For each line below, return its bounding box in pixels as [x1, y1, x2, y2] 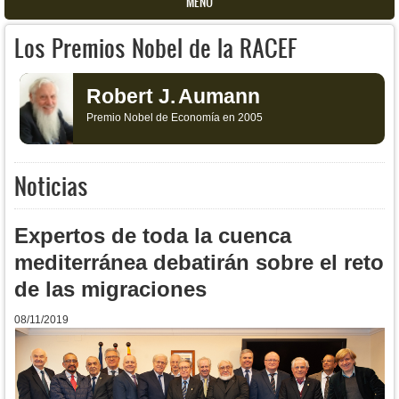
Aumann [178, 84, 260, 108]
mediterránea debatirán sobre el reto [14, 250, 384, 275]
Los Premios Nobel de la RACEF [14, 31, 297, 64]
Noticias [14, 169, 88, 203]
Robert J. [86, 84, 175, 108]
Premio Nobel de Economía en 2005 [86, 110, 263, 124]
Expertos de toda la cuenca [14, 224, 291, 248]
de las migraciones [14, 277, 207, 302]
